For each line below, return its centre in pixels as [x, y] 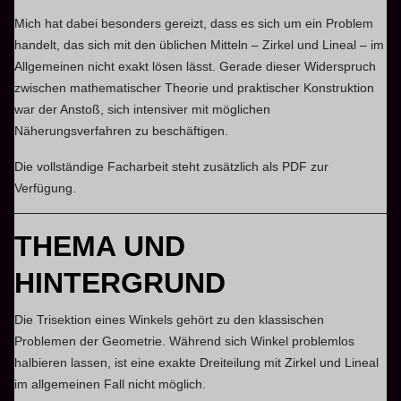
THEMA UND [100, 246]
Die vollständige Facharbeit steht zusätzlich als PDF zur [172, 166]
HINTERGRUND [120, 282]
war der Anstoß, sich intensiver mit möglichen [143, 109]
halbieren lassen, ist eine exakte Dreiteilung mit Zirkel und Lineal [197, 362]
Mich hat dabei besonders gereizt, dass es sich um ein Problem [194, 23]
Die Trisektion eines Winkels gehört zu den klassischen [170, 319]
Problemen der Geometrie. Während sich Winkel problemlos [185, 341]
